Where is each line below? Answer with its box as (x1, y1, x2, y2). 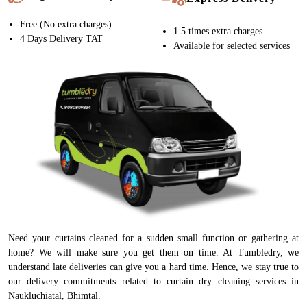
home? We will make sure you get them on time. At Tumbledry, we (8, 247, 299, 258)
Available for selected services (173, 40, 290, 51)
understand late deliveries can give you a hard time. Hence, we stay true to (8, 262, 299, 273)
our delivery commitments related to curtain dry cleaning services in (8, 276, 299, 287)
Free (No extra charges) (20, 19, 112, 30)
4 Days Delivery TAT (20, 34, 103, 45)
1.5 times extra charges (173, 26, 262, 37)
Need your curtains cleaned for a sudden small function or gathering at (8, 233, 299, 244)
